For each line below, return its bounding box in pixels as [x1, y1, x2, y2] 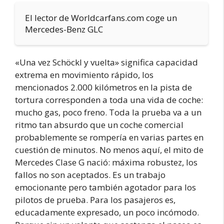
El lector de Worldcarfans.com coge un [25, 11, 177, 23]
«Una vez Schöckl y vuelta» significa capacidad [15, 56, 198, 68]
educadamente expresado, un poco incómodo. [15, 206, 199, 218]
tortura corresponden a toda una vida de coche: [15, 93, 203, 105]
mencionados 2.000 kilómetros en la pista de [15, 81, 192, 93]
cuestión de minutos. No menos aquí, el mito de [15, 143, 203, 155]
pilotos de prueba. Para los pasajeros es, [15, 193, 175, 205]
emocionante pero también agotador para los [15, 181, 196, 193]
